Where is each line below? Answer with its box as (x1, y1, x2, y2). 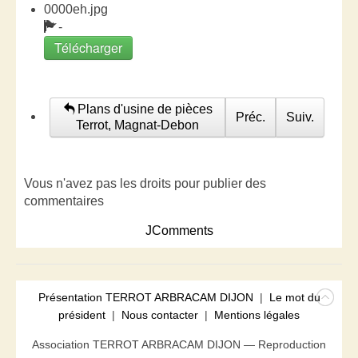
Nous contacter (121, 308, 198, 321)
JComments (145, 224, 213, 237)
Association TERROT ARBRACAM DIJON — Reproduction (32, 338, 326, 351)
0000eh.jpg (44, 2, 108, 16)
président (58, 308, 105, 321)
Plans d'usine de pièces (74, 102, 213, 116)
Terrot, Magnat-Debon (76, 118, 200, 132)
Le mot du (268, 291, 320, 304)
